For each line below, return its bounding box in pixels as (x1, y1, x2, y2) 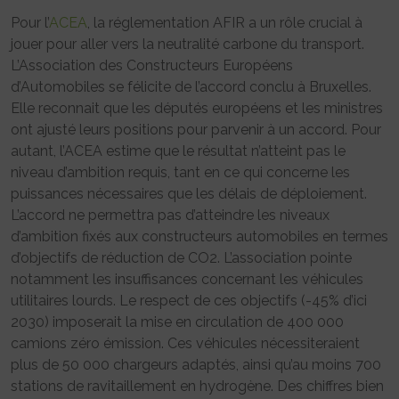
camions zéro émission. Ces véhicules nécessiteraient (11, 334, 360, 352)
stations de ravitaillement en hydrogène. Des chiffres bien (11, 377, 384, 395)
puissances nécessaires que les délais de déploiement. (11, 184, 367, 202)
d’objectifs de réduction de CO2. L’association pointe (11, 248, 352, 266)
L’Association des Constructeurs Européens (11, 56, 293, 74)
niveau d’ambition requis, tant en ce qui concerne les (11, 163, 350, 181)
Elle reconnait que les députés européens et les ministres (11, 99, 383, 117)
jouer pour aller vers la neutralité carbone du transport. (11, 35, 364, 53)
